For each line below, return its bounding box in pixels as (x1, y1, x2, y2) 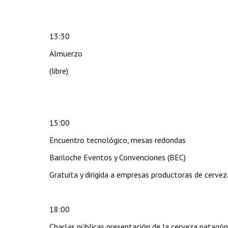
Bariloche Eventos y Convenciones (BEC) (49, 152, 186, 162)
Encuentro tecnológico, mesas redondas (49, 135, 186, 145)
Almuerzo (49, 48, 82, 59)
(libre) (49, 66, 68, 76)
